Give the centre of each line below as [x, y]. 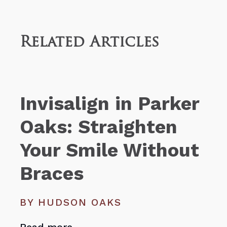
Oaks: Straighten [99, 126]
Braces [52, 173]
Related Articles [90, 43]
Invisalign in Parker [110, 103]
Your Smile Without [110, 150]
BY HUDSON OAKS [71, 203]
